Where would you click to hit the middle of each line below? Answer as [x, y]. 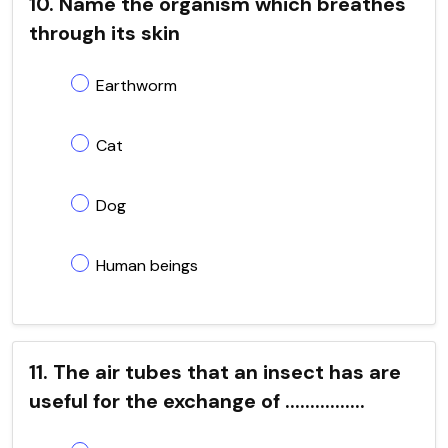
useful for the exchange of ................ [197, 400]
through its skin [104, 32]
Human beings [147, 265]
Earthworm [136, 85]
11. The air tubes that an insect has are [215, 371]
